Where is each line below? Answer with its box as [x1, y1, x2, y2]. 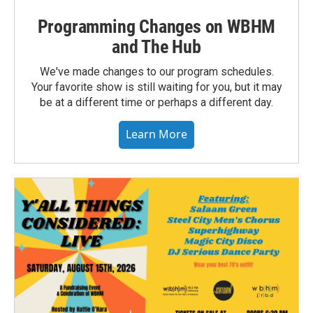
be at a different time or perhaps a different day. [40, 96, 273, 110]
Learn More [126, 126, 187, 143]
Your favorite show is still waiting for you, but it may [31, 80, 282, 94]
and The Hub [112, 36, 201, 58]
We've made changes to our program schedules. [39, 65, 274, 79]
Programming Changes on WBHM [37, 16, 276, 38]
